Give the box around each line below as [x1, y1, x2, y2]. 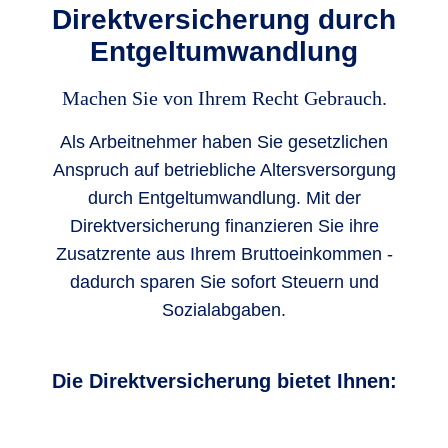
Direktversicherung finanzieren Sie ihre [69, 216, 379, 236]
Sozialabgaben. [162, 300, 286, 320]
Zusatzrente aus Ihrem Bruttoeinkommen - [55, 244, 393, 264]
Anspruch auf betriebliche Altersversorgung [52, 160, 396, 180]
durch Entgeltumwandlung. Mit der [87, 188, 361, 208]
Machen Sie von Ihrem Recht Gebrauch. [61, 87, 387, 109]
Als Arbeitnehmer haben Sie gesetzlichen [60, 132, 388, 152]
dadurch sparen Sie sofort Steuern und [69, 272, 379, 292]
